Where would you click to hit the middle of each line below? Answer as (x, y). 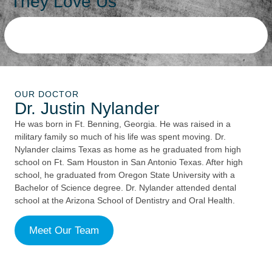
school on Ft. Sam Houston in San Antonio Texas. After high (129, 162)
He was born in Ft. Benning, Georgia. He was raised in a (123, 124)
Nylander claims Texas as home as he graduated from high (128, 149)
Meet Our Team (64, 230)
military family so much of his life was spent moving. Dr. (120, 136)
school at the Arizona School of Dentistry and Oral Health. (126, 200)
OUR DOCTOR (47, 94)
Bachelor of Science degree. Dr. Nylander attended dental (125, 187)
